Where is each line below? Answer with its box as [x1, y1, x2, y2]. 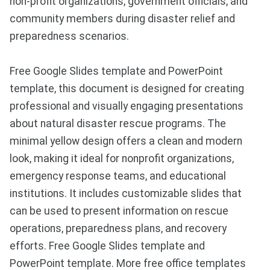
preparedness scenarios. [10, 30, 129, 43]
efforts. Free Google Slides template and [10, 240, 205, 253]
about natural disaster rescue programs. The [10, 118, 226, 130]
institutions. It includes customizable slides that [10, 187, 242, 200]
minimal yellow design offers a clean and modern [10, 135, 242, 148]
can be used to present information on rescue [10, 205, 228, 218]
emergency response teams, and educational [10, 170, 226, 183]
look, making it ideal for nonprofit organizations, [10, 152, 234, 165]
